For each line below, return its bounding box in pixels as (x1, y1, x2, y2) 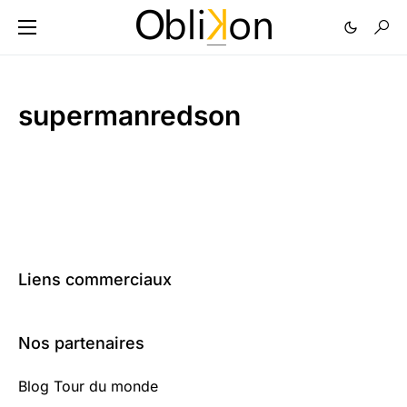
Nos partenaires (18, 333, 144, 352)
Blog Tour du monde (18, 377, 158, 395)
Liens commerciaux (18, 270, 172, 289)
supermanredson (18, 99, 241, 132)
